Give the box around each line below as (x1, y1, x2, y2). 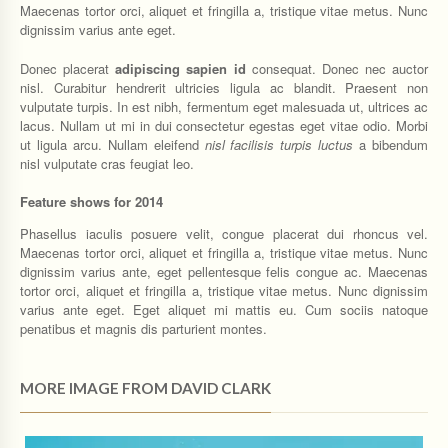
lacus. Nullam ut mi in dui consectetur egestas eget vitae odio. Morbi (20, 115, 428, 135)
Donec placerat (20, 58, 116, 78)
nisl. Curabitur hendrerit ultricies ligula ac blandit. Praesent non (20, 77, 428, 97)
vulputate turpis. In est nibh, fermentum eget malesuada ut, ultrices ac (20, 96, 428, 116)
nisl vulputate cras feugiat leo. (20, 153, 194, 173)
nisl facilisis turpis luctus (204, 134, 354, 154)
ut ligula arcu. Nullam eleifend (20, 134, 205, 154)
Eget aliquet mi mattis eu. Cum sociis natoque (132, 300, 429, 320)
